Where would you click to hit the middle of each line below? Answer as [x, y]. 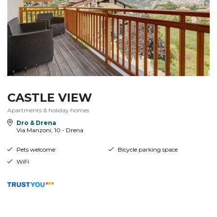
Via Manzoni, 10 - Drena [50, 130]
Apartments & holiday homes [48, 110]
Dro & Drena [36, 123]
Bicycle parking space [147, 149]
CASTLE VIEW [50, 97]
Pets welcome [36, 149]
